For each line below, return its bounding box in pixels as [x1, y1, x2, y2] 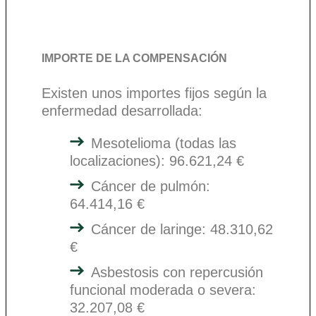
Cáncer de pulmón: [91, 178, 210, 194]
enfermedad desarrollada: [42, 102, 202, 119]
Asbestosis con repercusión [91, 264, 263, 280]
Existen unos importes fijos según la [42, 85, 267, 101]
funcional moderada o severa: [70, 281, 256, 298]
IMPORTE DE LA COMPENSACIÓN [42, 51, 227, 64]
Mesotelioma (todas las [91, 135, 236, 151]
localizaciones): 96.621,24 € [70, 152, 244, 169]
